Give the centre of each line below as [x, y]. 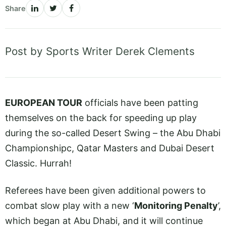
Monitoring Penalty [176, 206]
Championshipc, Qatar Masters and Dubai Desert [110, 148]
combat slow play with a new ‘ [70, 206]
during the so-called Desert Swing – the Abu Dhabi [113, 133]
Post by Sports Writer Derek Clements [100, 51]
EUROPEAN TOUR [44, 103]
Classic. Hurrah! [38, 163]
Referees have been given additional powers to [105, 191]
